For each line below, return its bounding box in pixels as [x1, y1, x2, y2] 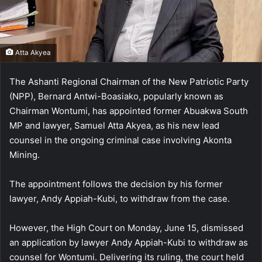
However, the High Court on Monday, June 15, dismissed [9, 222, 243, 234]
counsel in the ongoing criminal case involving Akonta [9, 135, 232, 146]
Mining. [9, 149, 40, 161]
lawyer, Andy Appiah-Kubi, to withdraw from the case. [9, 193, 230, 205]
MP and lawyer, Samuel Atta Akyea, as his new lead [9, 120, 219, 132]
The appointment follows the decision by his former [9, 178, 223, 190]
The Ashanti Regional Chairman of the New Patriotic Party [9, 76, 249, 88]
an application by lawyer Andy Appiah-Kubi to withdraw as [9, 237, 248, 249]
